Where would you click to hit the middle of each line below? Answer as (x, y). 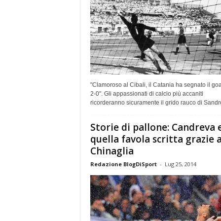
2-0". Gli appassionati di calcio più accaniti (147, 93)
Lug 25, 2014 (180, 164)
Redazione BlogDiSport (123, 164)
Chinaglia (112, 151)
